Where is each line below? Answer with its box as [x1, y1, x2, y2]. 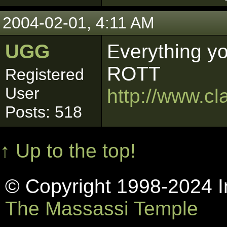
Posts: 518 [5, 103, 82, 121]
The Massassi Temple [5, 198, 198, 219]
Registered [5, 65, 84, 84]
